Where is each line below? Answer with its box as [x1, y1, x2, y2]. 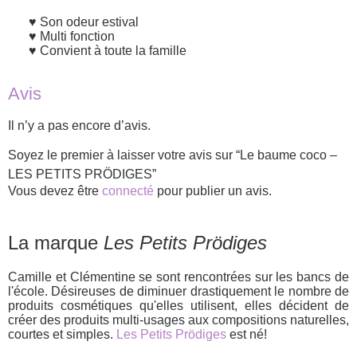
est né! [226, 328, 267, 342]
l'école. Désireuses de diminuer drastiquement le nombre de [8, 284, 349, 299]
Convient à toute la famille [40, 43, 186, 57]
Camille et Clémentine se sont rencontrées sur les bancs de [8, 270, 349, 284]
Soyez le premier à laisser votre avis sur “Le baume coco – [8, 148, 337, 163]
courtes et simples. [8, 328, 116, 342]
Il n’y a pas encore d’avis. [8, 119, 151, 133]
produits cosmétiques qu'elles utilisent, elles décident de [8, 299, 349, 313]
